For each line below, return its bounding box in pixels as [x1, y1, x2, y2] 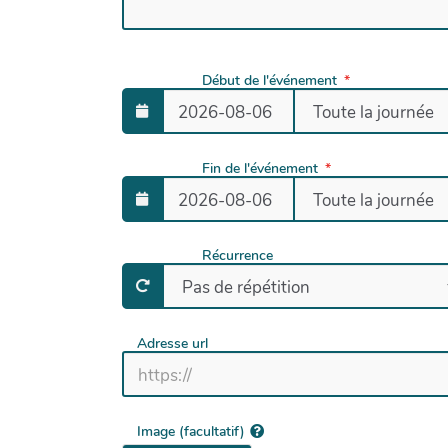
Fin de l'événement [202, 158, 318, 178]
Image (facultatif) [137, 421, 245, 441]
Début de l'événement [202, 71, 337, 91]
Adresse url [137, 333, 208, 353]
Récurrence [202, 246, 273, 266]
